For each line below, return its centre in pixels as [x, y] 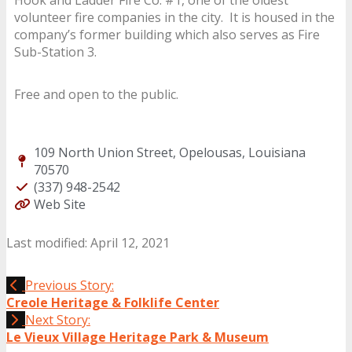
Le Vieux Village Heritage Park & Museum [137, 337]
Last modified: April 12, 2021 [88, 242]
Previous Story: [70, 285]
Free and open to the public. [96, 94]
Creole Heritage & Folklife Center [113, 302]
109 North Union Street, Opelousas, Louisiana [170, 152]
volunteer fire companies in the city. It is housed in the [174, 17]
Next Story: [58, 319]
